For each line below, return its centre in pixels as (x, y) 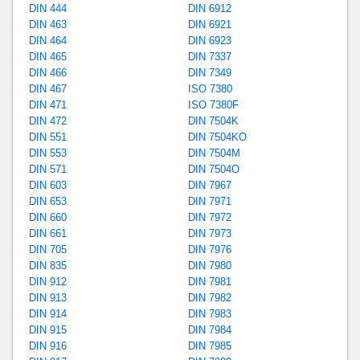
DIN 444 (48, 8)
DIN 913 (48, 297)
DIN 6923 (209, 40)
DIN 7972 (209, 217)
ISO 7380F (213, 104)
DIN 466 (48, 72)
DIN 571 (48, 169)
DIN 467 (48, 88)
